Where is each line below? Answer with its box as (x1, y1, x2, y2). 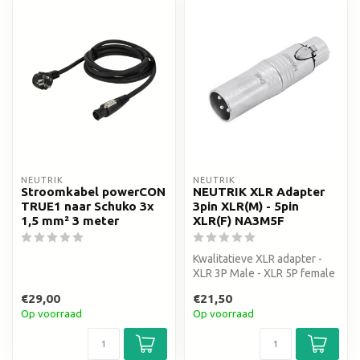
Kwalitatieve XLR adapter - (193, 252, 322, 266)
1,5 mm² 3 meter (21, 214, 119, 228)
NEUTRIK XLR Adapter (193, 185, 325, 199)
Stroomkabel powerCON (21, 185, 166, 199)
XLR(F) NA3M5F (193, 214, 284, 228)
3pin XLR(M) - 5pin (193, 199, 299, 214)
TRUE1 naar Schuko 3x (21, 199, 154, 214)
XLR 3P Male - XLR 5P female (193, 267, 335, 280)
